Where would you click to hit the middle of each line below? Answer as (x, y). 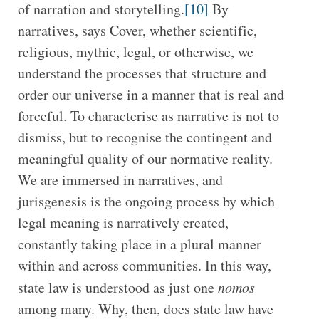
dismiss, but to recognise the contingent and (145, 137)
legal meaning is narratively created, (123, 223)
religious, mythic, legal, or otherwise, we (135, 52)
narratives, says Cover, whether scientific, (137, 31)
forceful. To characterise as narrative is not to (148, 116)
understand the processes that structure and (142, 73)
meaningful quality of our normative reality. (145, 159)
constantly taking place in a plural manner (139, 244)
